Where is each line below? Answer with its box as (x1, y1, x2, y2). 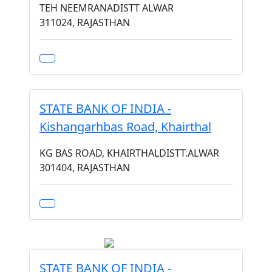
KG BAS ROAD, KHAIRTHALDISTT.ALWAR (39, 146, 219, 160)
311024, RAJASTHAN (39, 16, 130, 29)
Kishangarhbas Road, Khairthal (39, 118, 211, 135)
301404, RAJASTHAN (39, 161, 130, 174)
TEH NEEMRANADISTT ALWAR (39, 1, 174, 15)
